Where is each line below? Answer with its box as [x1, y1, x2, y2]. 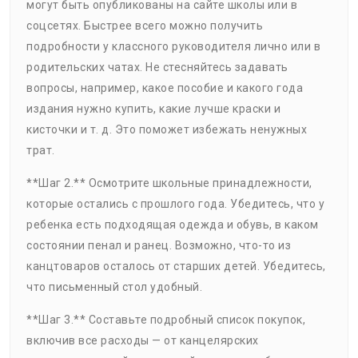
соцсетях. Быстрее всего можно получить [26, 19, 263, 33]
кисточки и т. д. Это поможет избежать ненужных [26, 123, 307, 137]
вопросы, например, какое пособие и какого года [26, 82, 303, 95]
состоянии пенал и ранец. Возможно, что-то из [26, 239, 291, 253]
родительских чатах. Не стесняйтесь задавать [26, 61, 288, 74]
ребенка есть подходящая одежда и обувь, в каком [26, 218, 319, 232]
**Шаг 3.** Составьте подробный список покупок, [26, 313, 305, 327]
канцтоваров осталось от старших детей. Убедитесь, [26, 260, 326, 273]
